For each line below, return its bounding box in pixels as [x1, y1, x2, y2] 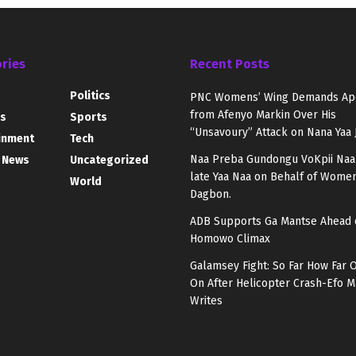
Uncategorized [69, 153, 149, 168]
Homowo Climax [190, 232, 270, 246]
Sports [69, 110, 107, 125]
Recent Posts [190, 56, 269, 72]
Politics [69, 89, 110, 103]
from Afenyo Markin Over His [190, 108, 336, 122]
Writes [190, 294, 222, 308]
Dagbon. [190, 188, 231, 202]
